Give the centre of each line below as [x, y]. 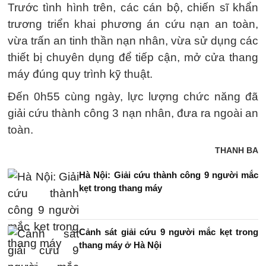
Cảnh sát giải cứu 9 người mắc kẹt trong [169, 232]
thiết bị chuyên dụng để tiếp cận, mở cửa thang [133, 57]
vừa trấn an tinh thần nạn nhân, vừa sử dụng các [133, 41]
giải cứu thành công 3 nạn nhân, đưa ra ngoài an [133, 113]
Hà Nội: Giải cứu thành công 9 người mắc [169, 175]
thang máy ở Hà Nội [120, 245]
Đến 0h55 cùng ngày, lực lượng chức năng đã [133, 96]
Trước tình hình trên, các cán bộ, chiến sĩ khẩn [133, 7]
